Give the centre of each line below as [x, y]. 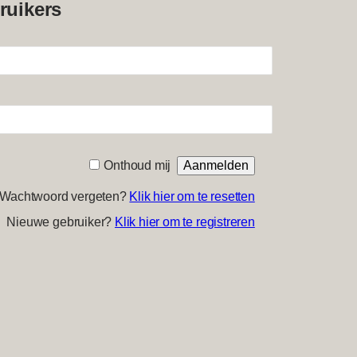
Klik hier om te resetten [192, 196]
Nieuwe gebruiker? [61, 222]
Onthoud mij [137, 165]
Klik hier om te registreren [184, 222]
